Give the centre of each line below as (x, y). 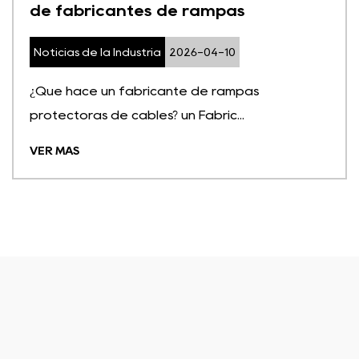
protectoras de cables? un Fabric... (137, 115)
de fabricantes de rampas (137, 10)
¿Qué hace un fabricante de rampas (144, 91)
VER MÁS (54, 150)
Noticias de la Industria (97, 52)
